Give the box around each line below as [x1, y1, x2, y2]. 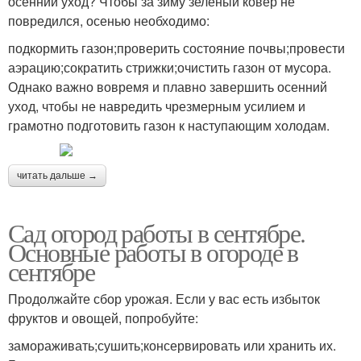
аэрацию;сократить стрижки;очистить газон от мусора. [8, 58, 331, 77]
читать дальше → [17, 170, 98, 181]
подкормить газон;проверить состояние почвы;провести [8, 39, 345, 57]
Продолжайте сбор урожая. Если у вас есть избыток [8, 289, 320, 308]
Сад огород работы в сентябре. [8, 215, 305, 250]
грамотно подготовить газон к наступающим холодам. [8, 116, 330, 135]
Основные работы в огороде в [8, 234, 298, 269]
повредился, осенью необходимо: [8, 11, 210, 30]
